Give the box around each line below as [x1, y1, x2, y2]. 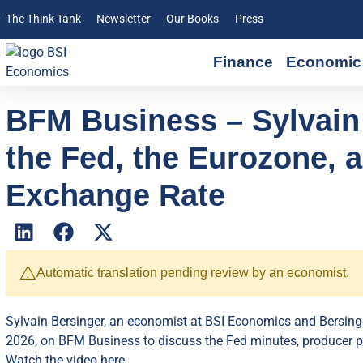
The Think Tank [6, 12, 81, 26]
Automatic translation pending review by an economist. [36, 266, 349, 280]
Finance [213, 53, 274, 70]
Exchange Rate [6, 177, 225, 212]
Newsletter [96, 12, 152, 26]
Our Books [166, 12, 220, 26]
